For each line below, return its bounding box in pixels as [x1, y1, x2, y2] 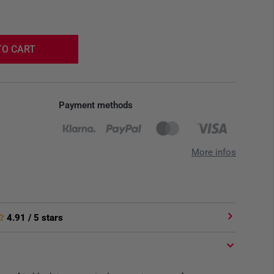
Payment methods [59, 100, 133, 111]
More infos [191, 147, 236, 158]
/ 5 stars [26, 212, 63, 223]
